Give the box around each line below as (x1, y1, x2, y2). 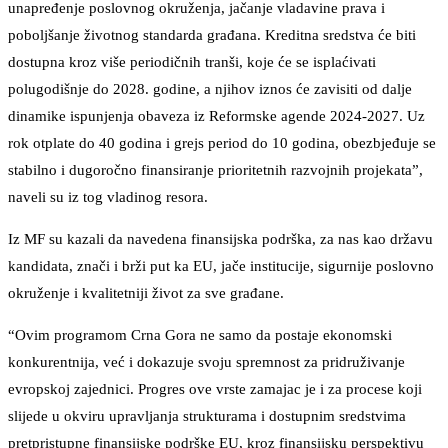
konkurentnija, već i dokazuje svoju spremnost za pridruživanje (8, 354, 405, 371)
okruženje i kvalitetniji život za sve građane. (8, 285, 284, 302)
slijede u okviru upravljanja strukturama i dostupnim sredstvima (8, 408, 406, 425)
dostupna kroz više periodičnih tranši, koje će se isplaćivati (8, 54, 376, 71)
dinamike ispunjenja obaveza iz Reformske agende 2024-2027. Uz (8, 108, 425, 125)
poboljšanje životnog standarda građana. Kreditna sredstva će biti (8, 27, 416, 44)
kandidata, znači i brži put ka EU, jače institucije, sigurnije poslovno (8, 258, 434, 275)
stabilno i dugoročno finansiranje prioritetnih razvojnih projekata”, (8, 162, 423, 179)
